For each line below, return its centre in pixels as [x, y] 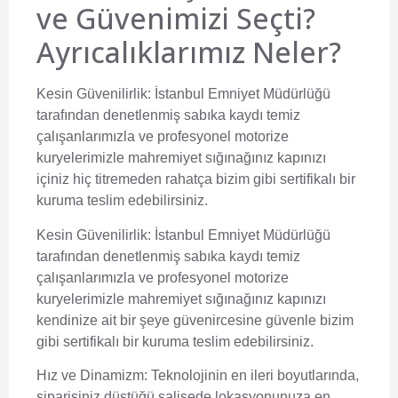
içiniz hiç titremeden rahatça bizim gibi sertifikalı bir [196, 179]
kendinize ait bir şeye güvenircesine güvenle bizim [195, 320]
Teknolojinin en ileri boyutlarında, [253, 375]
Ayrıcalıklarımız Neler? [189, 52]
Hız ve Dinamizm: [92, 375]
